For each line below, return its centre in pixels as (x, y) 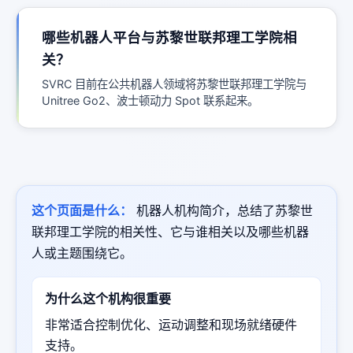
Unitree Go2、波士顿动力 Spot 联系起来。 (150, 100)
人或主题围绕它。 (82, 253)
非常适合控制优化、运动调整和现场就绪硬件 (171, 324)
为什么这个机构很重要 (108, 298)
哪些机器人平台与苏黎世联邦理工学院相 (169, 37)
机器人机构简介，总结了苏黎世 (223, 210)
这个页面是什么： (82, 210)
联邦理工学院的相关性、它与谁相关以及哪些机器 (171, 231)
